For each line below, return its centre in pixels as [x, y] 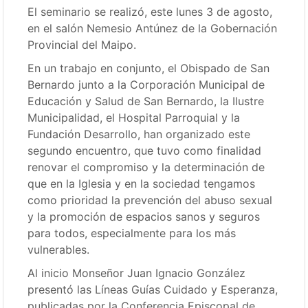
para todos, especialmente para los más [132, 233]
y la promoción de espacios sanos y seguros [144, 217]
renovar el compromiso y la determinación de [146, 167]
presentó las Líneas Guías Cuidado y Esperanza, [153, 290]
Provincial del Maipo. [82, 45]
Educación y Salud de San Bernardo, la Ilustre [146, 101]
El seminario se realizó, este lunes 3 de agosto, [150, 12]
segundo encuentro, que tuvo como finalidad [145, 151]
